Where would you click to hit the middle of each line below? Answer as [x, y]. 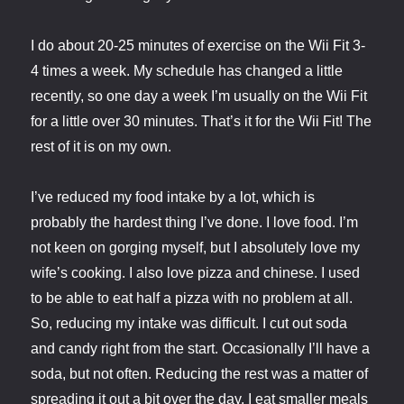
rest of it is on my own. [101, 147]
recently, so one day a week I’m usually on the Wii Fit [199, 96]
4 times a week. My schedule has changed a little [187, 71]
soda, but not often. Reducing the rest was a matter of [200, 374]
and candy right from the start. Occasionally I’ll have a [201, 349]
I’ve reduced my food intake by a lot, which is [173, 197]
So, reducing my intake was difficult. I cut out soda [189, 324]
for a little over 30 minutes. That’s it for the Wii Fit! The [202, 122]
